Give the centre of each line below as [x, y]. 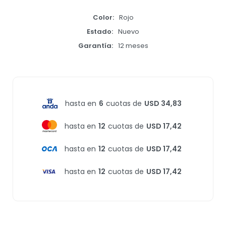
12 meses [133, 46]
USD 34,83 [163, 103]
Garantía [95, 46]
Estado [99, 32]
